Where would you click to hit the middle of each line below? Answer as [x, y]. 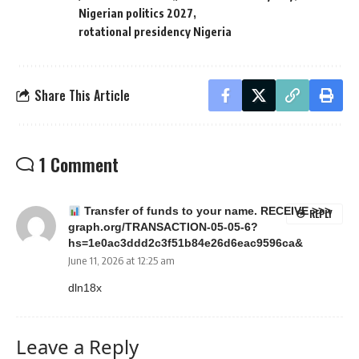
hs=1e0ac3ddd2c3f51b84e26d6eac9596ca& [186, 244]
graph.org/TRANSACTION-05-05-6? [163, 228]
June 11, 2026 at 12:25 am [121, 261]
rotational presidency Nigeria [155, 32]
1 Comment [79, 165]
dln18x [85, 288]
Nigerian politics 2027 [136, 14]
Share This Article [82, 95]
